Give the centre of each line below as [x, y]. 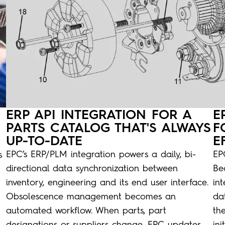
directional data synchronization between [92, 168]
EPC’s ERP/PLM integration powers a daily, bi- [101, 154]
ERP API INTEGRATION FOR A [98, 114]
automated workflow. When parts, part [86, 210]
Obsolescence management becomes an [91, 196]
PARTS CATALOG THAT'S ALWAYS [108, 127]
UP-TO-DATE [44, 140]
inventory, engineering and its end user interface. [107, 182]
